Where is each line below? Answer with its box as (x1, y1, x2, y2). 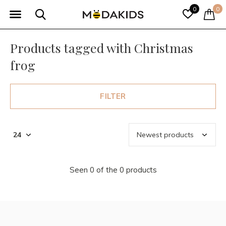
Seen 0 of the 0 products (69, 165, 157, 175)
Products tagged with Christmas (10, 39, 193, 56)
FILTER (100, 91, 126, 101)
